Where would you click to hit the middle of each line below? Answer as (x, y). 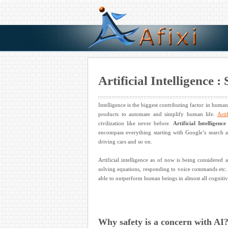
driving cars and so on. (125, 141)
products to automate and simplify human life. (158, 114)
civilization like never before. (136, 123)
